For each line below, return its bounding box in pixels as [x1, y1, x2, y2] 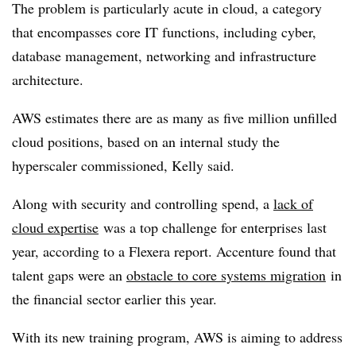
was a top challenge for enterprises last [99, 217, 327, 237]
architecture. [12, 69, 83, 89]
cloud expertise [12, 217, 99, 237]
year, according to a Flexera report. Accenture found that [12, 241, 336, 261]
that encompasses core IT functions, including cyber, [12, 21, 316, 41]
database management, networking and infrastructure [12, 45, 316, 65]
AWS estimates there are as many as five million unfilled [12, 107, 337, 127]
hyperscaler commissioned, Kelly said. [12, 155, 234, 175]
